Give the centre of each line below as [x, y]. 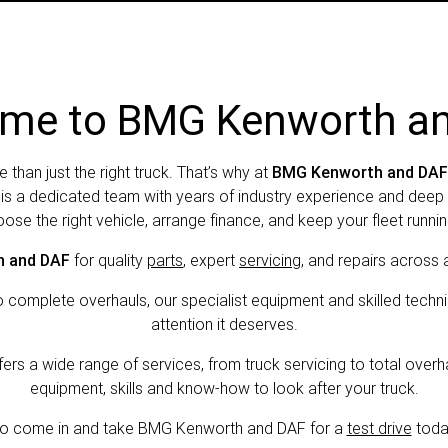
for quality [108, 260]
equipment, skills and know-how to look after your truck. [224, 388]
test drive [379, 428]
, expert [211, 260]
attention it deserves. [224, 324]
